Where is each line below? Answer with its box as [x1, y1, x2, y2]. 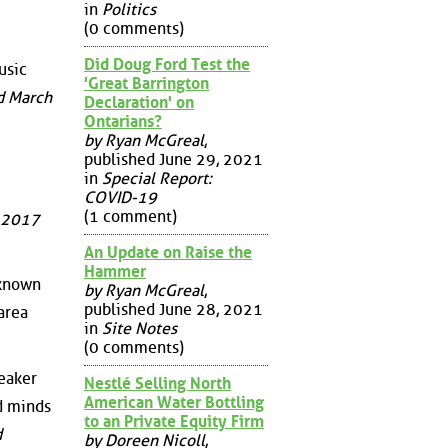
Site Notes [102, 318, 177, 338]
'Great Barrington [84, 73, 209, 93]
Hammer [84, 261, 146, 281]
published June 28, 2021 [84, 299, 263, 319]
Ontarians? [84, 111, 162, 131]
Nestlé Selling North [84, 373, 231, 393]
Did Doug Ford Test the [84, 54, 250, 74]
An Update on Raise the [84, 242, 252, 262]
